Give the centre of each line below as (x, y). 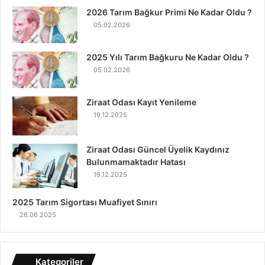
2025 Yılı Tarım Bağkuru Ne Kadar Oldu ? (168, 57)
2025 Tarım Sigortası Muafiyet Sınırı (85, 202)
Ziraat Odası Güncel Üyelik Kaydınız (158, 149)
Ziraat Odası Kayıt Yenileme (141, 102)
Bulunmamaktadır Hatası (136, 161)
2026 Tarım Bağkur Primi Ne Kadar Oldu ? (169, 12)
